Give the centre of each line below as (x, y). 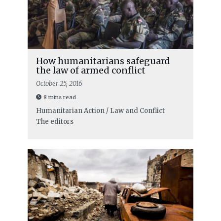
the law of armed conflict (91, 71)
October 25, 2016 (59, 84)
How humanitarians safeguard (103, 61)
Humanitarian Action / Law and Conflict (100, 111)
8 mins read (59, 97)
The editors (55, 122)
